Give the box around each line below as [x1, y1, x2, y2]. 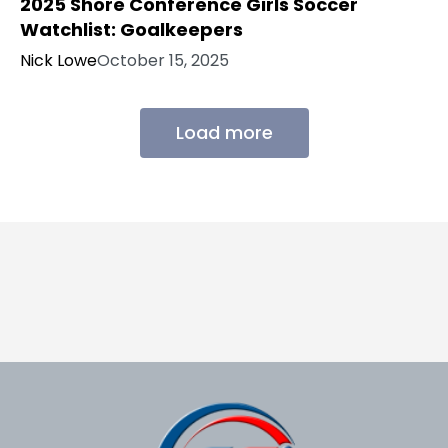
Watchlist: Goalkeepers [20, 17, 243, 43]
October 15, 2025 [97, 49, 229, 73]
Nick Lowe [20, 49, 97, 73]
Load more [175, 120, 273, 146]
